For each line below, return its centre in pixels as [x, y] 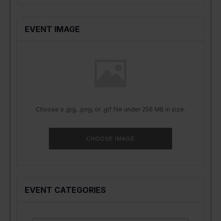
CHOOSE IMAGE [110, 138]
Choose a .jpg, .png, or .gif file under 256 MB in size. [110, 110]
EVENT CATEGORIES [65, 190]
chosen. [183, 139]
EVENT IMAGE [52, 29]
